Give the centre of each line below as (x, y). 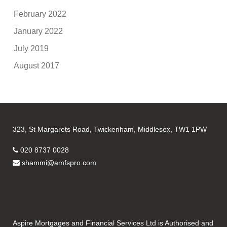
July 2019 (31, 48)
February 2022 (40, 14)
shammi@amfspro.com (59, 163)
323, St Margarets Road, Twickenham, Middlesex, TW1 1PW (110, 129)
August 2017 (37, 65)
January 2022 (39, 31)
